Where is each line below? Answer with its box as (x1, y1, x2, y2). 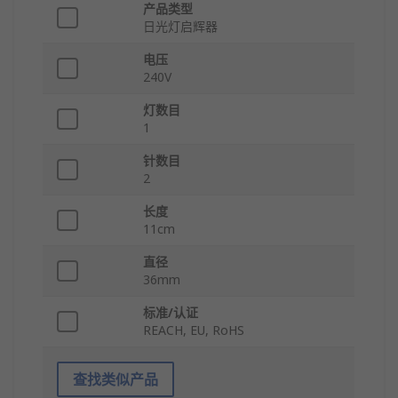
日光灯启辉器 (143, 18, 218, 36)
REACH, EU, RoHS (143, 322, 244, 339)
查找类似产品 (73, 370, 158, 390)
